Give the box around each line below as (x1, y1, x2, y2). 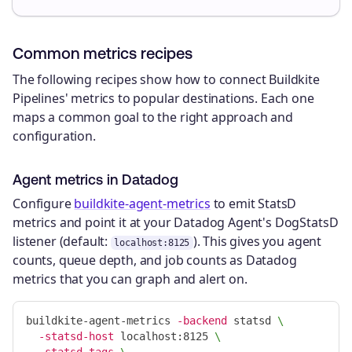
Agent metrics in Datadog (13, 170, 178, 188)
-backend (177, 313, 227, 327)
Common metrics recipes (13, 44, 192, 63)
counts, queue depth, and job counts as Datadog (13, 251, 297, 269)
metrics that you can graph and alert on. (13, 269, 247, 288)
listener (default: (13, 232, 111, 250)
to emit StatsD (210, 194, 297, 212)
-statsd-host (38, 329, 114, 343)
